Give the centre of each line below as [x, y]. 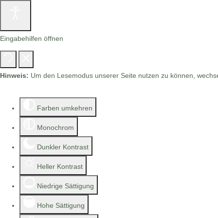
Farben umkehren [65, 108]
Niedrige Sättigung [65, 186]
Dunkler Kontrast [63, 147]
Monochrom [55, 127]
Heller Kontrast [60, 166]
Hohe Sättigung [61, 205]
